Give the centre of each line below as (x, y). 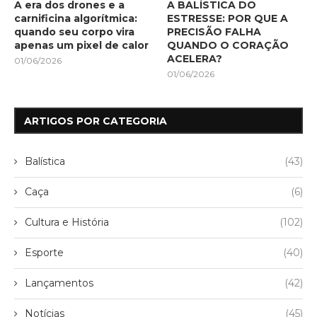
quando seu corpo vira (74, 31)
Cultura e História (67, 222)
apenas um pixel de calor (81, 45)
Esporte (44, 252)
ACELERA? (195, 58)
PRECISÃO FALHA (214, 31)
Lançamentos (59, 283)
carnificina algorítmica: (76, 18)
